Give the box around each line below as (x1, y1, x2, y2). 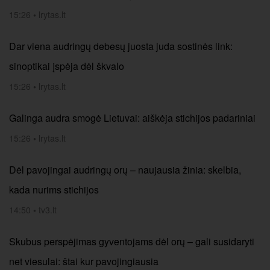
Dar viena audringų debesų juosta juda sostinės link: (9, 39, 233, 53)
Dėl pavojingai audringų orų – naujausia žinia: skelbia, (9, 163, 241, 177)
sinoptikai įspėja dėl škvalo (9, 59, 124, 73)
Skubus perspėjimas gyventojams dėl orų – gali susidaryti (9, 234, 254, 248)
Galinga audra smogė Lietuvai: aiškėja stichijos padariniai (9, 111, 256, 125)
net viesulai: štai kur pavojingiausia (9, 254, 159, 268)
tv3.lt (39, 204, 57, 216)
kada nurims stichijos (9, 183, 99, 196)
